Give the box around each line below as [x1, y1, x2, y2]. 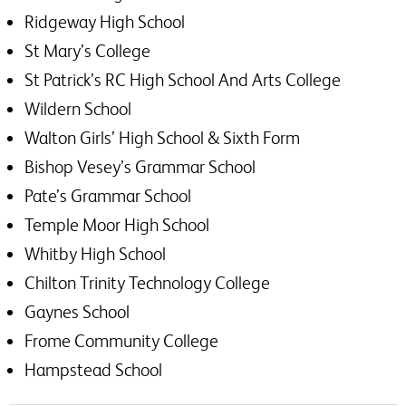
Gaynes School [24, 302, 130, 322]
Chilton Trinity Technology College [24, 273, 270, 293]
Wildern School [24, 99, 131, 119]
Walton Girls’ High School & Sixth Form [24, 128, 300, 148]
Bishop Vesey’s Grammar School [24, 157, 256, 177]
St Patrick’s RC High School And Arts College [24, 70, 341, 90]
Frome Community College [24, 331, 218, 351]
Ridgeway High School [24, 12, 185, 32]
